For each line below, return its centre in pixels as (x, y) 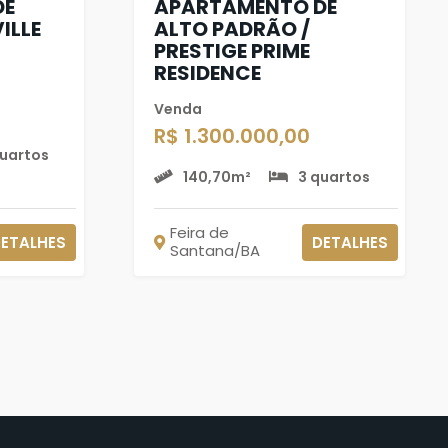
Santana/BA (214, 250)
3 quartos (334, 176)
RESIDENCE (207, 72)
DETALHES (349, 242)
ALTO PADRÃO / (231, 28)
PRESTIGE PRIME (231, 50)
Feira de (199, 232)
